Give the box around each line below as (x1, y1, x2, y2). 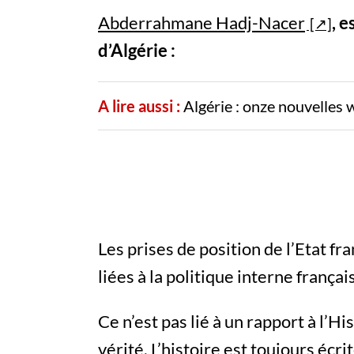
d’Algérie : (98, 40, 175, 62)
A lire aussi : (98, 96, 180, 116)
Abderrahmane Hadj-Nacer (98, 12, 305, 34)
